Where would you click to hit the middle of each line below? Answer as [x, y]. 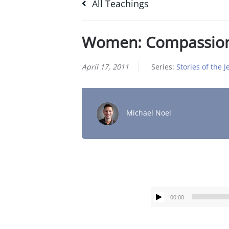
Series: [164, 66]
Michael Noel [148, 113]
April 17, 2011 [105, 66]
